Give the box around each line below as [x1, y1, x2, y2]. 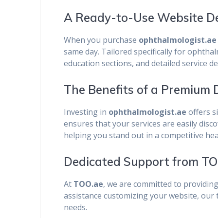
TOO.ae [73, 179, 104, 190]
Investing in [64, 107, 109, 118]
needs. [64, 202, 88, 213]
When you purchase [64, 35, 139, 46]
